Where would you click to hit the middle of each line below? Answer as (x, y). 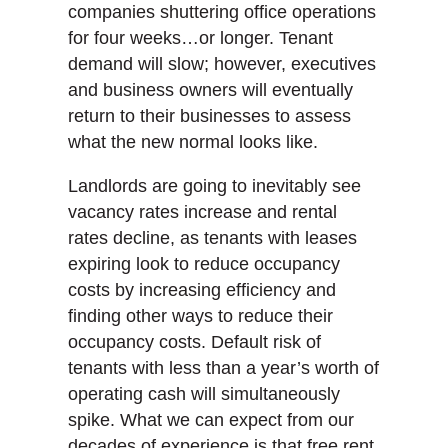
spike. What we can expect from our (211, 420)
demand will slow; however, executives (222, 64)
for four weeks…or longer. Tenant (200, 38)
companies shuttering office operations (222, 12)
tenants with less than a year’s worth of (223, 368)
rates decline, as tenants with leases (212, 238)
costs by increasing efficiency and (202, 290)
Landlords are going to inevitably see (214, 186)
